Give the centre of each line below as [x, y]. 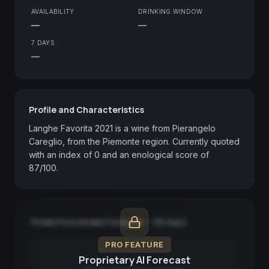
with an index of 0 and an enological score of [119, 154]
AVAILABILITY [53, 11]
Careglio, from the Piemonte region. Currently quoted [134, 141]
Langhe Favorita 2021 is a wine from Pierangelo [122, 128]
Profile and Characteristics [86, 109]
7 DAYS [43, 42]
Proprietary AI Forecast [134, 260]
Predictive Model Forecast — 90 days [109, 222]
